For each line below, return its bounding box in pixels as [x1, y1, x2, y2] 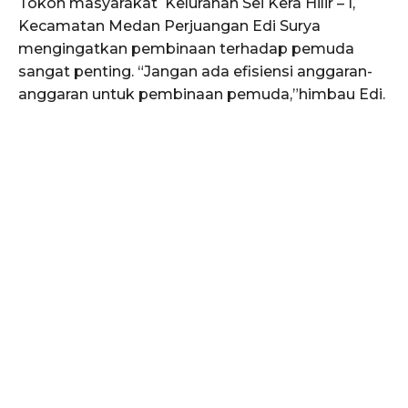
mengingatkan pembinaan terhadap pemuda [18, 40, 354, 58]
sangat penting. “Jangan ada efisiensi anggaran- [18, 63, 372, 81]
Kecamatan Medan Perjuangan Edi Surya [18, 17, 321, 36]
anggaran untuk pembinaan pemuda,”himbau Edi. [18, 86, 385, 104]
